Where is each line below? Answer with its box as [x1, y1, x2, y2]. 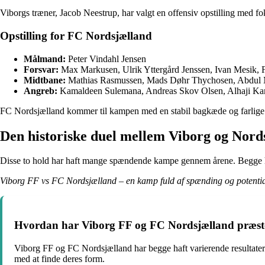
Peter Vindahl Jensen [66, 53, 146, 64]
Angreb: [24, 85, 57, 96]
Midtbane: [24, 75, 66, 85]
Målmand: [24, 53, 66, 64]
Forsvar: [24, 64, 59, 75]
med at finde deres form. [14, 253, 105, 264]
